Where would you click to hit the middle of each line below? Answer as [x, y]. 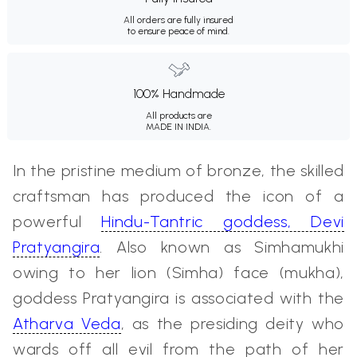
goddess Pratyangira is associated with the [178, 298]
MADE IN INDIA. [178, 126]
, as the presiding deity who [232, 323]
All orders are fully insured [178, 20]
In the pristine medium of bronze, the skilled [178, 170]
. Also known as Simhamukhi [222, 247]
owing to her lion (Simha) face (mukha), [178, 272]
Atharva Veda [67, 323]
